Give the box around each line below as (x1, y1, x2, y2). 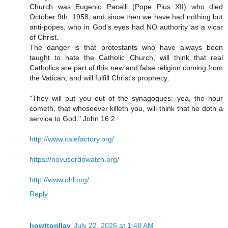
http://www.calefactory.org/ (30, 135, 114, 144)
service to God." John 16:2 (30, 115, 115, 123)
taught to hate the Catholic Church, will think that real (30, 53, 223, 62)
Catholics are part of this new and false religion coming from (30, 64, 223, 72)
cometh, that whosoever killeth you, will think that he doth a (30, 104, 223, 113)
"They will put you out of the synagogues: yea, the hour (30, 94, 223, 103)
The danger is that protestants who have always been (30, 43, 223, 52)
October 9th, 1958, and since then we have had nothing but (30, 13, 223, 21)
